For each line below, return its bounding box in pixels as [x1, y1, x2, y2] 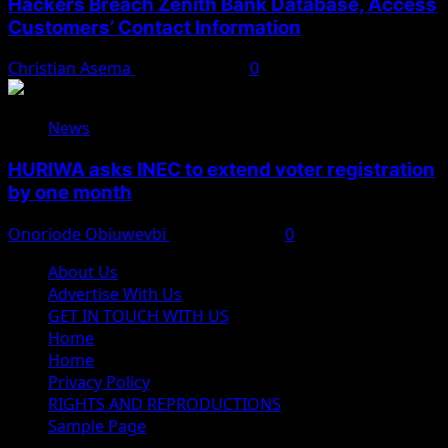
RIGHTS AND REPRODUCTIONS [48, 392, 281, 415]
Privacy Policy [48, 370, 150, 393]
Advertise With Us [48, 282, 182, 305]
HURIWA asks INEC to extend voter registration [8, 158, 435, 181]
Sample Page [48, 414, 146, 437]
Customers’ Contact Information [8, 15, 301, 39]
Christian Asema [8, 57, 135, 80]
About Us [48, 260, 118, 283]
